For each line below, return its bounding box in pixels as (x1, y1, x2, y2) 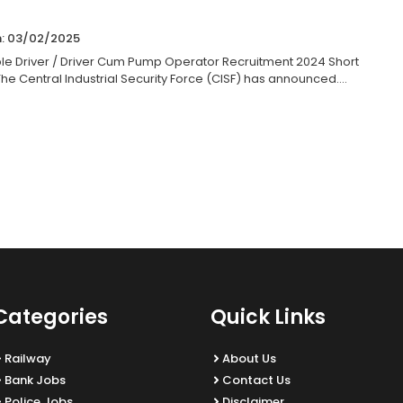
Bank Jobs (4, 372, 66, 389)
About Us (222, 350, 276, 367)
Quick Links (210, 303, 326, 331)
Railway (4, 350, 51, 367)
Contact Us (222, 372, 291, 389)
